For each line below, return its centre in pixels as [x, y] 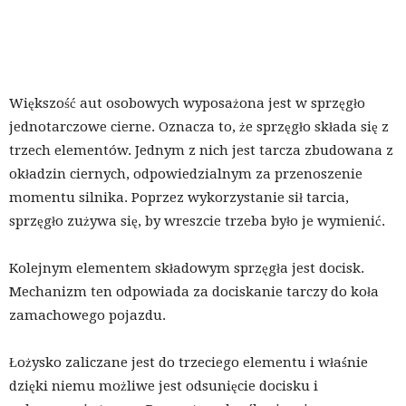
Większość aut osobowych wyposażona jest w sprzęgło [187, 103]
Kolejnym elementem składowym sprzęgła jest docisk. [187, 268]
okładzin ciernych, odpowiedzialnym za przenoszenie [186, 174]
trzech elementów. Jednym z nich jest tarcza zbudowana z [201, 150]
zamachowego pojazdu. [87, 315]
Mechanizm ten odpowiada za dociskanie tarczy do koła [194, 292]
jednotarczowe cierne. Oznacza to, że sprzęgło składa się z [199, 127]
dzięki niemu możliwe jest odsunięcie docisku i [164, 386]
